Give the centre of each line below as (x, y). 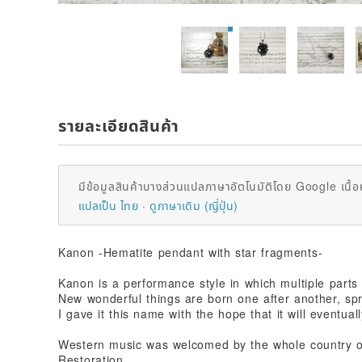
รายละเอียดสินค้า (119, 124)
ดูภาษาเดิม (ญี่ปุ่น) (194, 205)
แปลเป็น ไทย (108, 205)
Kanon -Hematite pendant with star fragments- (191, 252)
